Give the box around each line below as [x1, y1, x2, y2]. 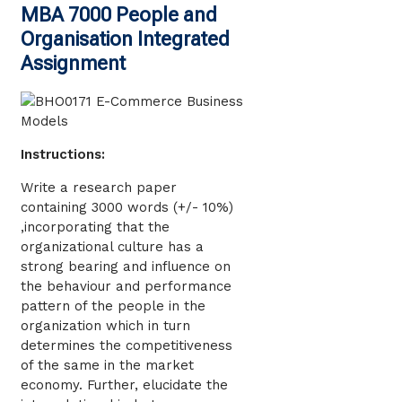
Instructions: [21, 146, 105, 163]
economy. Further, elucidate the [21, 377, 228, 394]
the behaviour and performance [21, 278, 232, 295]
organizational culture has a [21, 239, 204, 256]
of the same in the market [21, 357, 194, 374]
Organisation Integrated [21, 28, 230, 51]
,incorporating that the [21, 219, 170, 236]
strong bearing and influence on [21, 258, 231, 275]
